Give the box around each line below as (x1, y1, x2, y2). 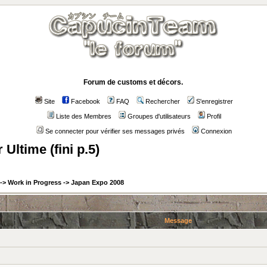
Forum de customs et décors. (83, 78, 183, 86)
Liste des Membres (56, 113, 111, 120)
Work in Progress (8, 179, 61, 186)
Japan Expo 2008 (71, 179, 124, 186)
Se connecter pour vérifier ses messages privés (45, 128, 185, 135)
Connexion (201, 128, 232, 135)
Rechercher (145, 98, 180, 105)
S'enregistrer (196, 98, 233, 105)
